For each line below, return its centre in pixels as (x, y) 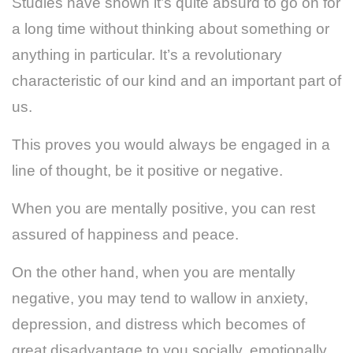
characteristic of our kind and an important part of (176, 81)
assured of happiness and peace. (125, 235)
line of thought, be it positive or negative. (147, 171)
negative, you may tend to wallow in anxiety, (160, 299)
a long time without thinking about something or (171, 29)
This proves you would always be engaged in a (171, 145)
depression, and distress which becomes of (158, 325)
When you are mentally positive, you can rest (163, 209)
